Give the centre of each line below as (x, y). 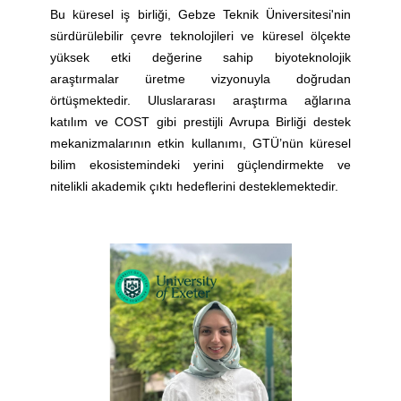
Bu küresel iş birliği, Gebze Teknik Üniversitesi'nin (200, 15)
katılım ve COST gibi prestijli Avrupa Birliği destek (200, 122)
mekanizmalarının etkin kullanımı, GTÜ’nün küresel (200, 144)
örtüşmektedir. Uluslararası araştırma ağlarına (200, 101)
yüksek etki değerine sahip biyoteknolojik (200, 58)
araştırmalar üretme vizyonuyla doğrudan (200, 79)
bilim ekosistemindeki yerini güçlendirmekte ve (200, 165)
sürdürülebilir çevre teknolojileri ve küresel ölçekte (200, 36)
